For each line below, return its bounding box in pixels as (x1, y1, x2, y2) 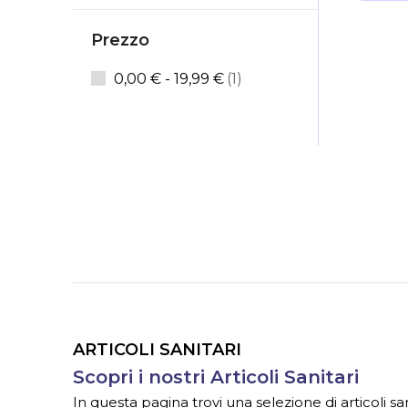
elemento (236, 69, 309, 87)
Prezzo (91, 29, 149, 50)
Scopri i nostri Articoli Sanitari (73, 366, 359, 389)
